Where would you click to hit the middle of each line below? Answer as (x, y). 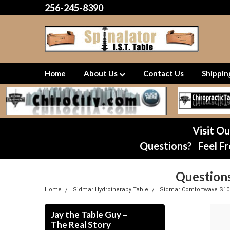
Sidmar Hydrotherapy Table (111, 190)
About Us (101, 73)
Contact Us (164, 73)
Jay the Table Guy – (89, 214)
